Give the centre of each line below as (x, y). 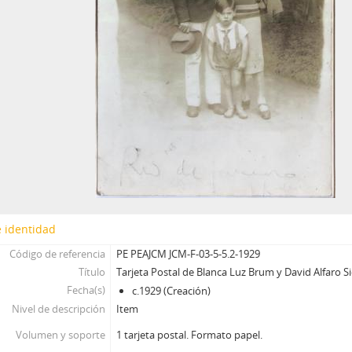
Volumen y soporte (60, 335)
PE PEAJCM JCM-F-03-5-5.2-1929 (189, 254)
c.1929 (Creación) (172, 291)
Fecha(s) (86, 290)
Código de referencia (57, 254)
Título (92, 272)
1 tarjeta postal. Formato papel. (190, 335)
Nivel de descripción (58, 309)
